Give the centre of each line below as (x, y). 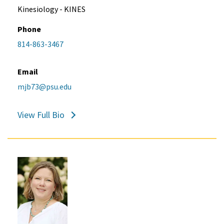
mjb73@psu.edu (44, 87)
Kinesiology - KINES (51, 9)
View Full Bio (41, 115)
